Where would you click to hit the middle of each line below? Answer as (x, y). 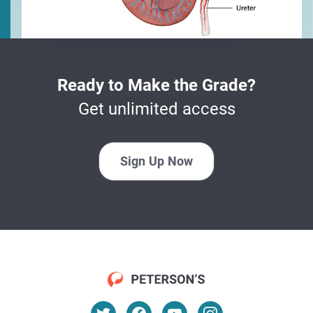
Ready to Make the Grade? (156, 85)
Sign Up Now (156, 161)
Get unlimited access (156, 109)
